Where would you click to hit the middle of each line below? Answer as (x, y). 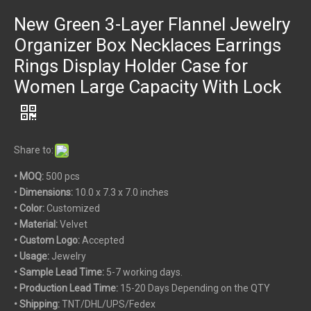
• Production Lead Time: (66, 288)
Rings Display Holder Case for (131, 66)
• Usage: (33, 256)
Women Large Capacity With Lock (148, 86)
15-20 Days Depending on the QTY (194, 288)
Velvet (74, 224)
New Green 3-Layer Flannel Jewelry (152, 24)
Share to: (34, 150)
